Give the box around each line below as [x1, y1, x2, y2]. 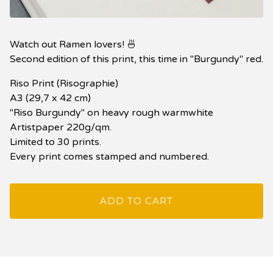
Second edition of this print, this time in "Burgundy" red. [10, 52, 263, 65]
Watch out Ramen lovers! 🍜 [10, 38, 136, 51]
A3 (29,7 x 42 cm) [10, 91, 91, 104]
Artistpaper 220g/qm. [10, 121, 112, 133]
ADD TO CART [100, 194, 173, 207]
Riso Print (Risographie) [10, 77, 118, 90]
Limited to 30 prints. [10, 135, 101, 148]
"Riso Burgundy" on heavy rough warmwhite [10, 106, 213, 119]
